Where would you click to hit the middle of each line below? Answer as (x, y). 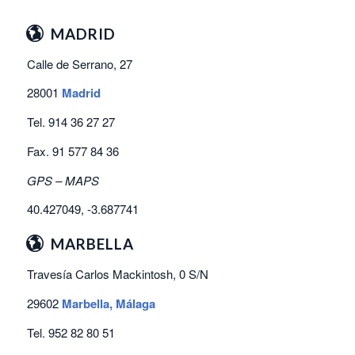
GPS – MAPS (63, 180)
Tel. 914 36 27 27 (71, 122)
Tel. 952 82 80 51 (71, 332)
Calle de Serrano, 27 (79, 63)
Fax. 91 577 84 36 (73, 151)
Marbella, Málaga (108, 304)
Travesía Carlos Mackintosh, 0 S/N (117, 274)
